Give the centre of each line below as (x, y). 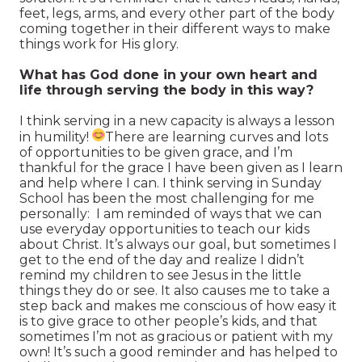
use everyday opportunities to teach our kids (164, 229)
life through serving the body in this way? (166, 90)
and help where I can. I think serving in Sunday (170, 183)
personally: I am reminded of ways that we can (170, 213)
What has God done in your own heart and (168, 74)
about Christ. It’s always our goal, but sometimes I (178, 244)
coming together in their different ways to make (175, 28)
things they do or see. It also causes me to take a (175, 290)
